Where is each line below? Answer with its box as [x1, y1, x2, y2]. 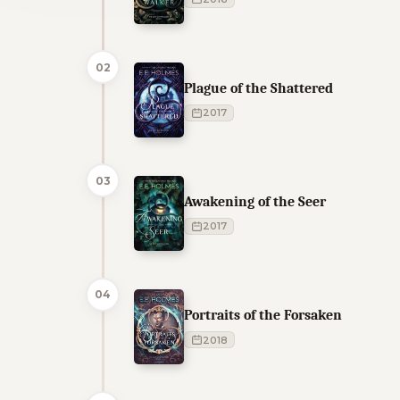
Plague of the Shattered [184, 79, 333, 96]
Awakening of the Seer [184, 192, 326, 210]
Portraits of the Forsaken [184, 306, 342, 323]
